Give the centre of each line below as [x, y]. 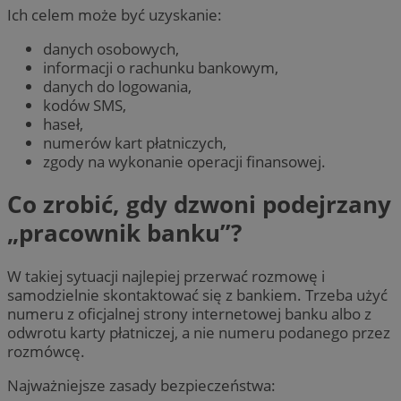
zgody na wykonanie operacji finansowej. [184, 162]
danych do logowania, [117, 87]
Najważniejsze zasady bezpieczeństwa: [141, 385]
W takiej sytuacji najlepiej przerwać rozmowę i [166, 276]
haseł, [63, 124]
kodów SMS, [85, 106]
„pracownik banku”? [124, 233]
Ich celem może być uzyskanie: [115, 14]
